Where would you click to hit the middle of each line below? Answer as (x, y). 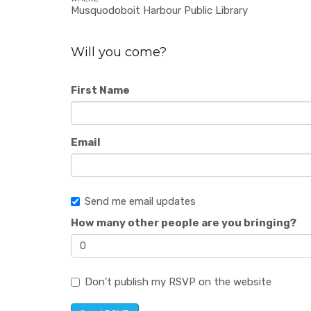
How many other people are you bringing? (184, 223)
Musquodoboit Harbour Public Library (159, 10)
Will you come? (119, 52)
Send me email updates (140, 201)
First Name (100, 90)
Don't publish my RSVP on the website (178, 282)
